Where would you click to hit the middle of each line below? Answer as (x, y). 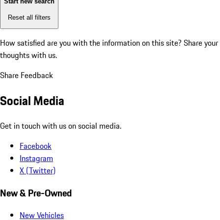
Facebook (36, 146)
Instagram (36, 158)
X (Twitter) (38, 170)
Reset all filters (29, 17)
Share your (201, 43)
